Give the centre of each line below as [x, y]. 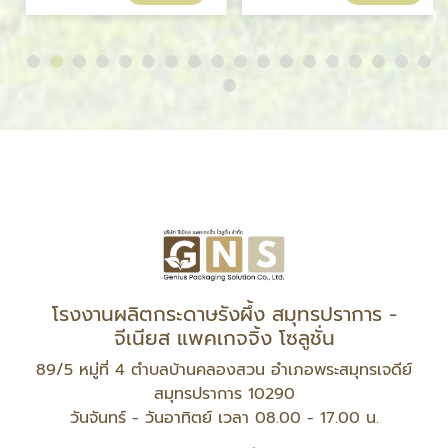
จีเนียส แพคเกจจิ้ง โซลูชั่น [224, 338]
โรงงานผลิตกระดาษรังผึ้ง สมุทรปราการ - [224, 314]
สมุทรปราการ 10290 [224, 394]
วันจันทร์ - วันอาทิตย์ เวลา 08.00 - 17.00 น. [224, 418]
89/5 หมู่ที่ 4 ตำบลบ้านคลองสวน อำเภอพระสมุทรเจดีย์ [224, 370]
